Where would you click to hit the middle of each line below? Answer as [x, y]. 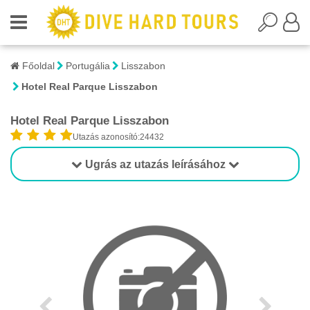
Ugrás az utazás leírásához [155, 164]
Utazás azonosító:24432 [118, 137]
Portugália [88, 66]
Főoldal [37, 66]
